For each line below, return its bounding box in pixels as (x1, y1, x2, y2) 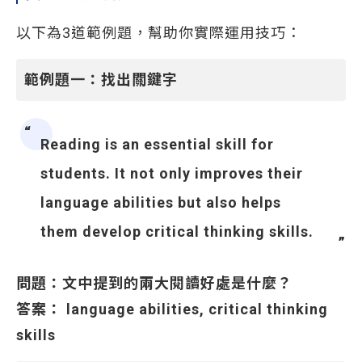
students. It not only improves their (40, 165, 303, 182)
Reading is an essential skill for (40, 136, 274, 153)
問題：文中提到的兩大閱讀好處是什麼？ (16, 275, 293, 292)
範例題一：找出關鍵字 (24, 71, 178, 88)
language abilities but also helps (40, 194, 281, 211)
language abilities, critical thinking (66, 301, 328, 318)
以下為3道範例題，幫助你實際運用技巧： (16, 24, 301, 41)
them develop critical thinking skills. (40, 223, 314, 240)
